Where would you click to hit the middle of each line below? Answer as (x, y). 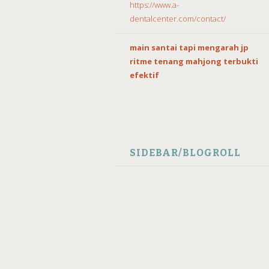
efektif (144, 75)
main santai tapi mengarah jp (189, 47)
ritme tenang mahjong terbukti (194, 61)
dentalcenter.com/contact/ (178, 18)
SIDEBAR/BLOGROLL (185, 153)
